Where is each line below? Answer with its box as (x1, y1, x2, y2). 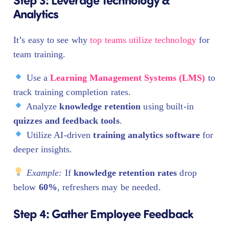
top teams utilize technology (90, 34, 196, 45)
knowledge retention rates (73, 167, 177, 178)
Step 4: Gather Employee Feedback (13, 204, 193, 221)
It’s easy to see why (13, 34, 90, 45)
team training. (13, 49, 66, 59)
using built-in (141, 101, 194, 111)
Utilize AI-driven (24, 129, 94, 140)
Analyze (24, 101, 60, 111)
